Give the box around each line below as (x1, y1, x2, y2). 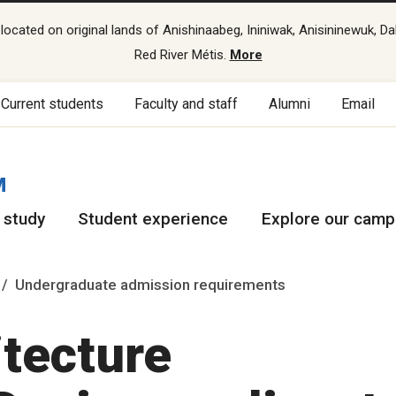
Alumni (269, 95, 311, 112)
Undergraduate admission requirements (15, 275, 286, 293)
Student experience (78, 209, 229, 229)
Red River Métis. (133, 47, 230, 63)
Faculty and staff (134, 95, 239, 112)
